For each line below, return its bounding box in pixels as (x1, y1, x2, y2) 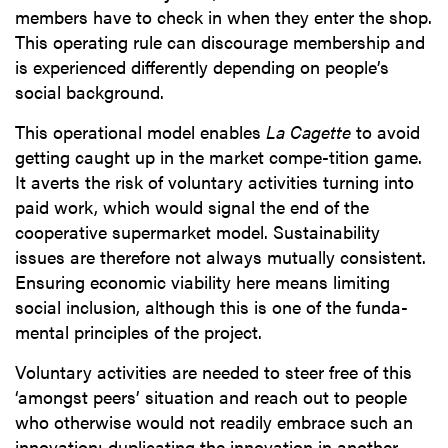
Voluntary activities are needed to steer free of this (15, 359, 412, 385)
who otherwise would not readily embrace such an (15, 409, 413, 435)
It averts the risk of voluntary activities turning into (15, 169, 414, 195)
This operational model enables (15, 119, 266, 145)
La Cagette (266, 119, 351, 145)
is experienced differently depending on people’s (15, 54, 389, 80)
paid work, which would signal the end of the (15, 194, 369, 220)
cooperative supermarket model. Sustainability (15, 219, 380, 245)
